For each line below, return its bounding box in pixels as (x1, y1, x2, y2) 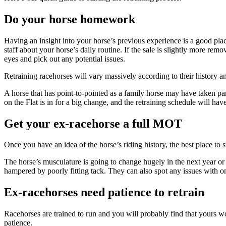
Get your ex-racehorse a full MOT (4, 117, 182, 130)
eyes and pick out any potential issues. (4, 54, 125, 63)
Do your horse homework (4, 12, 135, 26)
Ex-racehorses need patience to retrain (4, 186, 204, 199)
